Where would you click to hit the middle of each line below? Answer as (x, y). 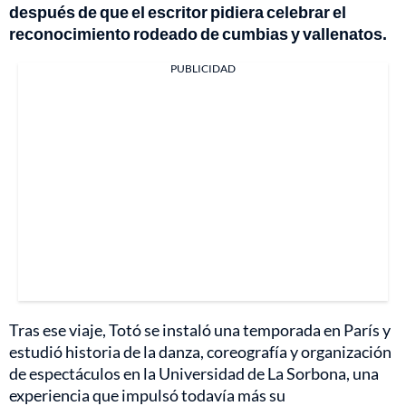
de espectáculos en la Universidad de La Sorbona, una (194, 374)
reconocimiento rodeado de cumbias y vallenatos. (198, 34)
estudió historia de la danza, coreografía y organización (200, 352)
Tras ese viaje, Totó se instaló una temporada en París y (200, 330)
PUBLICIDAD (203, 69)
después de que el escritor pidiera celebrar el (178, 12)
